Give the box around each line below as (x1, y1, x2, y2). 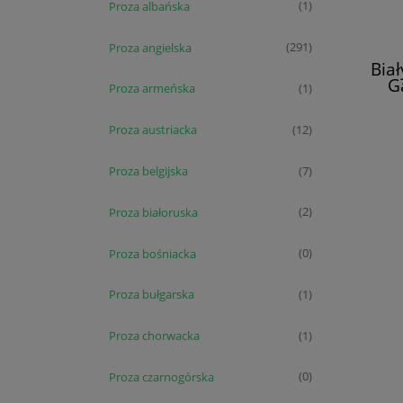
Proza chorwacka (109, 327, 200, 345)
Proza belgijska (109, 162, 188, 179)
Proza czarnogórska (109, 368, 214, 385)
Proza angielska (109, 39, 192, 56)
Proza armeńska (109, 80, 195, 97)
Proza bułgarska (109, 286, 194, 303)
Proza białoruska (109, 203, 198, 220)
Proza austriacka (109, 121, 197, 139)
